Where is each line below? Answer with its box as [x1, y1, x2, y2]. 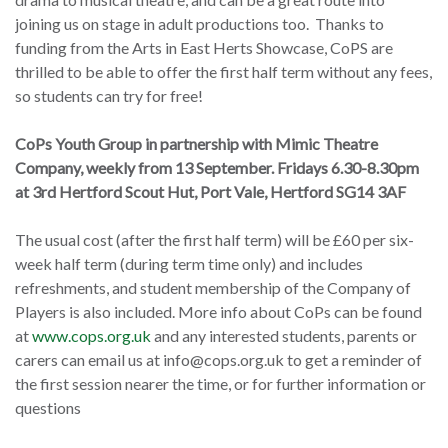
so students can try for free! [15, 86, 203, 106]
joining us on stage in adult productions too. [15, 14, 315, 34]
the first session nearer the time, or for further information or [15, 374, 426, 394]
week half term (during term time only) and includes [15, 254, 363, 274]
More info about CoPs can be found [178, 302, 422, 322]
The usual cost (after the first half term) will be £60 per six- [15, 230, 414, 250]
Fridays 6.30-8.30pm [277, 158, 419, 178]
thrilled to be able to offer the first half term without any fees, [15, 62, 432, 82]
